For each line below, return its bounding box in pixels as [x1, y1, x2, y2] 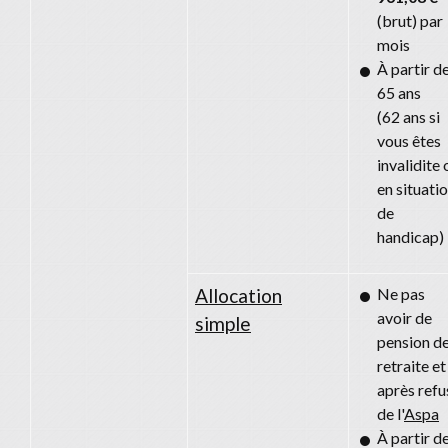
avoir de [377, 307, 432, 327]
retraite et [377, 355, 446, 375]
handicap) [377, 226, 444, 246]
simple [195, 311, 251, 335]
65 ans [377, 82, 421, 102]
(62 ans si [377, 106, 440, 126]
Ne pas [377, 283, 425, 303]
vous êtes [377, 130, 441, 150]
